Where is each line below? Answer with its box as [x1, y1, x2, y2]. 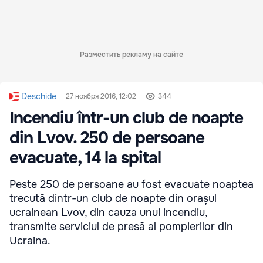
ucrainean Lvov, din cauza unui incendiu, [9, 206, 207, 220]
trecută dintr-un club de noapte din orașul [9, 192, 217, 205]
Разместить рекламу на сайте [80, 50, 183, 60]
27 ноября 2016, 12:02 [66, 92, 136, 102]
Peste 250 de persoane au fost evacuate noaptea [9, 178, 254, 191]
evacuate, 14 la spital [9, 147, 161, 169]
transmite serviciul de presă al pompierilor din [9, 220, 233, 234]
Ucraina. [9, 234, 50, 248]
